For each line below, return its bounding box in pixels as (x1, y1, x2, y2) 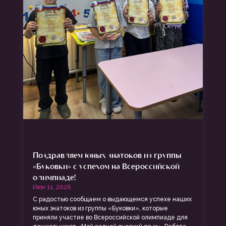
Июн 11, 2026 (32, 183, 71, 191)
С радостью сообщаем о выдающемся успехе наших (32, 195, 192, 203)
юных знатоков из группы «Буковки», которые (32, 204, 168, 212)
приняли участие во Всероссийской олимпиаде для (32, 213, 188, 221)
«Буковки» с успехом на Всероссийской (32, 160, 180, 171)
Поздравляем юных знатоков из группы (32, 149, 182, 159)
